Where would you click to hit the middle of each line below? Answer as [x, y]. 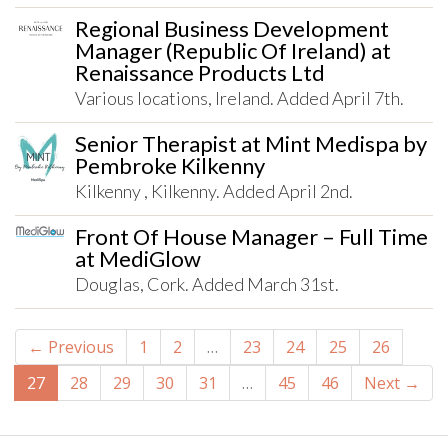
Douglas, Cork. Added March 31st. [207, 284]
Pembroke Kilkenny [170, 165]
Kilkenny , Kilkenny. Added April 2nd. [214, 191]
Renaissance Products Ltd [200, 72]
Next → [392, 383]
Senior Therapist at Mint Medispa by [251, 143]
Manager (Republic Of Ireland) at [233, 50]
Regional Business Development [232, 28]
